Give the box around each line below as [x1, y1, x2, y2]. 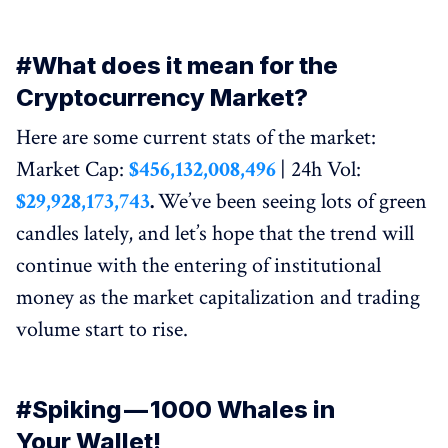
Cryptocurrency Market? [16, 82, 308, 112]
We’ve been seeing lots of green [158, 186, 427, 216]
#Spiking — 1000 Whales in [16, 394, 335, 424]
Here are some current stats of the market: [16, 122, 376, 152]
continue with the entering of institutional [16, 250, 381, 280]
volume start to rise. [16, 314, 188, 344]
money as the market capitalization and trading [16, 282, 420, 312]
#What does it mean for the [16, 50, 338, 80]
